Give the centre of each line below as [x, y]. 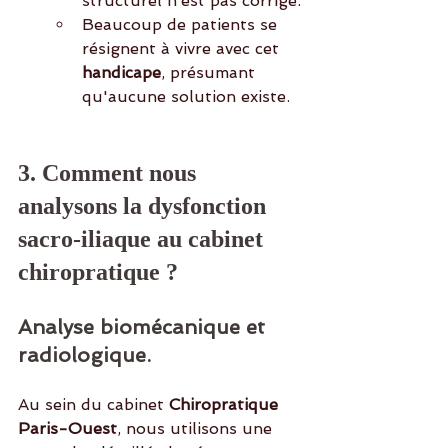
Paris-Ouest [67, 429]
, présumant [210, 73]
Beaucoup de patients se [182, 25]
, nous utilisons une [197, 429]
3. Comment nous [110, 173]
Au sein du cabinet [93, 405]
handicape [121, 73]
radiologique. [84, 355]
